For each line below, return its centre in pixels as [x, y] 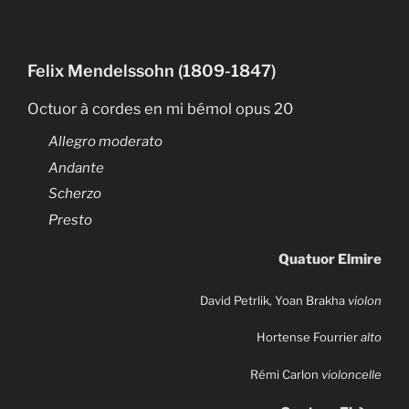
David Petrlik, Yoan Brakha [274, 300]
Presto [70, 220]
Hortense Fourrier [309, 337]
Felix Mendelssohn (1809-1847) [152, 70]
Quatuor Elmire [330, 260]
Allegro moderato [105, 142]
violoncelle [351, 374]
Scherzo [74, 194]
